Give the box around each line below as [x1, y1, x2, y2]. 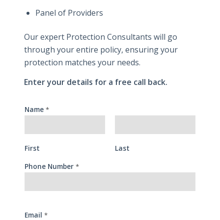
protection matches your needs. [24, 57, 140, 68]
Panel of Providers [35, 7, 103, 18]
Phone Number [25, 161, 76, 171]
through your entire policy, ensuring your [24, 44, 178, 55]
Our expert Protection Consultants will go [24, 31, 177, 42]
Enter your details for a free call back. [24, 76, 167, 87]
